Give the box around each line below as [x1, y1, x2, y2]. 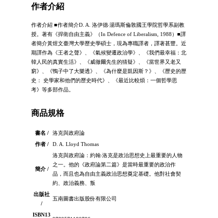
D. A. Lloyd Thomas [53, 141, 99, 147]
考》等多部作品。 [31, 87, 74, 93]
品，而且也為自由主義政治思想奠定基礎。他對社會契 [53, 171, 181, 177]
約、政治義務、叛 [53, 180, 95, 186]
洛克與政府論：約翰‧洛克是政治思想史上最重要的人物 [53, 152, 182, 159]
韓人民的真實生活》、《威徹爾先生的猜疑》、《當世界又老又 [31, 59, 181, 65]
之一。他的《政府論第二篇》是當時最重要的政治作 [53, 162, 176, 168]
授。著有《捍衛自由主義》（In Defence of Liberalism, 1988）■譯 [31, 31, 186, 37]
